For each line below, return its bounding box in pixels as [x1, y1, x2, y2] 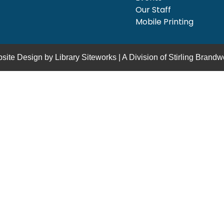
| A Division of [116, 52, 168, 61]
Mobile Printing [135, 15, 193, 27]
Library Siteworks [55, 52, 116, 61]
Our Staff [135, 3, 171, 15]
